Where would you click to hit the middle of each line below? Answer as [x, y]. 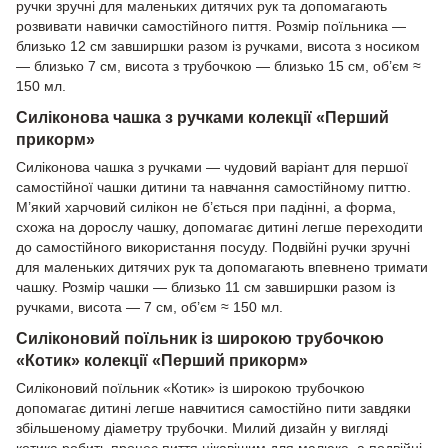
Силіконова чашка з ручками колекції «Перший [202, 116]
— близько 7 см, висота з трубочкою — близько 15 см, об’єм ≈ [218, 66]
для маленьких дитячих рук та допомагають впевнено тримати [222, 266]
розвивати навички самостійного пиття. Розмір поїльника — [211, 26]
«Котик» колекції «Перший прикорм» [162, 359]
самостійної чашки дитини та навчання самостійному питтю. [213, 186]
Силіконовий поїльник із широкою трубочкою [200, 337]
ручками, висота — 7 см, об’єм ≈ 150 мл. [149, 306]
